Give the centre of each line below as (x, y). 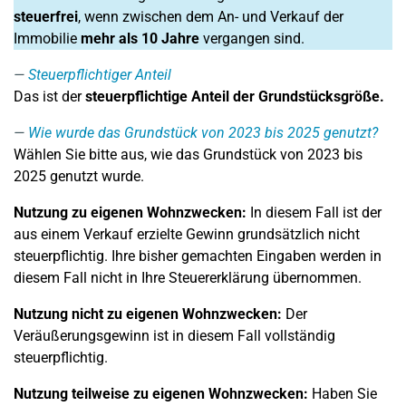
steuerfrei (46, 17)
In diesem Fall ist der (316, 213)
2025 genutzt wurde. (79, 176)
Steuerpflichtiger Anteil (100, 75)
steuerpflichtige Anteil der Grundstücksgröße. (235, 97)
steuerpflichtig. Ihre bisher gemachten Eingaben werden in (198, 256)
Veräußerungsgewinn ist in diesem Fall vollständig (174, 336)
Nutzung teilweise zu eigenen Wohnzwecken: (161, 394)
